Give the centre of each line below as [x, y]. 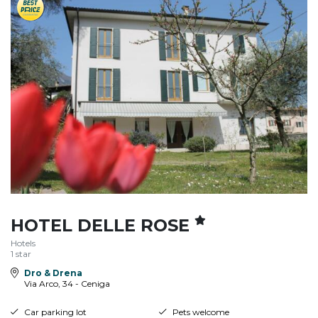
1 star [21, 254]
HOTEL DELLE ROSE [103, 225]
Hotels [23, 243]
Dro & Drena [53, 273]
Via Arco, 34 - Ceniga [67, 283]
